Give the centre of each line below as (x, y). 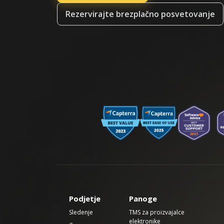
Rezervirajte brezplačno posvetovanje (140, 14)
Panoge (143, 198)
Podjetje (85, 198)
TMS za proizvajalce (157, 212)
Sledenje (81, 212)
